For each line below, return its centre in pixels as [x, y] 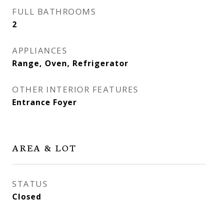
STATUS [30, 184]
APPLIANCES [40, 50]
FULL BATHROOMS [54, 11]
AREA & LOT [45, 147]
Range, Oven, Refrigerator [70, 63]
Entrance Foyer [45, 102]
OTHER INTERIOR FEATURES [75, 89]
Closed [27, 197]
